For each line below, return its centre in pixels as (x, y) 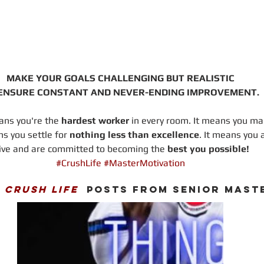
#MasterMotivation (144, 163)
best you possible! (208, 149)
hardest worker (95, 121)
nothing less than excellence (134, 135)
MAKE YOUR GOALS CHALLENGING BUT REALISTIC (120, 78)
